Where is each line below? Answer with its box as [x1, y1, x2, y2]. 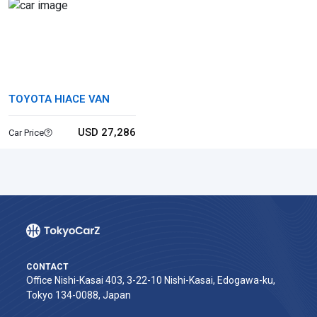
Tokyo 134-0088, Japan [26, 289, 131, 301]
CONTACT [26, 262, 69, 272]
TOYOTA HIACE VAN [8, 93, 110, 105]
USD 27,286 [77, 126, 136, 139]
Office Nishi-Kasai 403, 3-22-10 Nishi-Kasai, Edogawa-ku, [26, 275, 275, 286]
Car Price [8, 127, 44, 138]
